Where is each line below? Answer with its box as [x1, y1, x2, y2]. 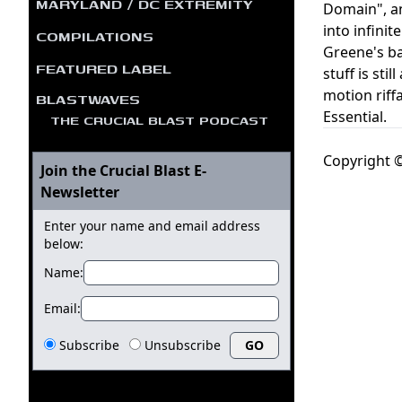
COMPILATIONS [36, 24, 153, 47]
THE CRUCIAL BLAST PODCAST [50, 109, 268, 129]
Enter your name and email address [44, 216, 260, 234]
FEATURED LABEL [36, 57, 171, 79]
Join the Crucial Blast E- [40, 160, 206, 180]
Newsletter [40, 181, 119, 202]
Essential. [323, 106, 387, 127]
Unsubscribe [144, 336, 221, 354]
